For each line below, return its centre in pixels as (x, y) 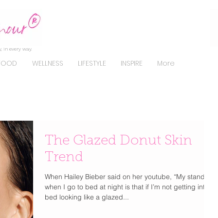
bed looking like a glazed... (87, 197)
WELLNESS (47, 63)
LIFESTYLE (92, 63)
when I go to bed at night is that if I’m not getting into (127, 187)
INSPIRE (132, 63)
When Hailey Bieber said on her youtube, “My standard (130, 177)
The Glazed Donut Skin (118, 141)
